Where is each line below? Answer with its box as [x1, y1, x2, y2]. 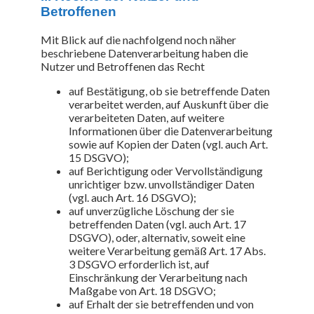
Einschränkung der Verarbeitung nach [69, 270, 247, 284]
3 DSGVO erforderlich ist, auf [69, 257, 210, 271]
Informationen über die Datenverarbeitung [69, 123, 273, 137]
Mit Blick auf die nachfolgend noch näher [41, 32, 236, 46]
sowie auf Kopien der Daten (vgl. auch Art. [69, 137, 268, 151]
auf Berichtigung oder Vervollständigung [69, 163, 263, 177]
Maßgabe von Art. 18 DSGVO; [69, 283, 216, 297]
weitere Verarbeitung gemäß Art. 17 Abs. [69, 243, 266, 257]
